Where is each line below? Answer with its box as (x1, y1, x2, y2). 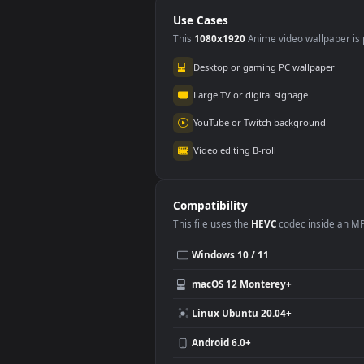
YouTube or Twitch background (214, 250, 362, 265)
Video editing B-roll (214, 281, 308, 296)
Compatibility (192, 341, 275, 358)
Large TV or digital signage (214, 219, 343, 234)
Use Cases (192, 136, 254, 153)
